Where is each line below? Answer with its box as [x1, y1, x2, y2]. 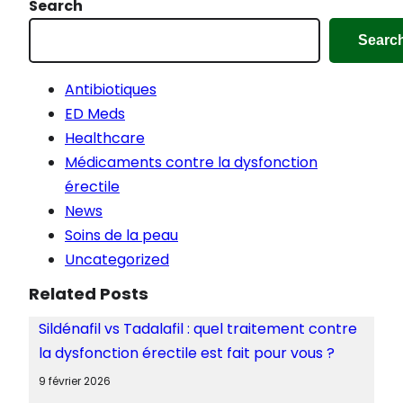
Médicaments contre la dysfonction [65, 151, 318, 173]
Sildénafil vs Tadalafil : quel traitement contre [38, 318, 357, 339]
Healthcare [65, 127, 145, 148]
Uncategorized [65, 248, 169, 270]
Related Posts [29, 282, 148, 305]
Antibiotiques [65, 78, 157, 100]
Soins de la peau [65, 224, 178, 246]
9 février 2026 [38, 372, 111, 389]
